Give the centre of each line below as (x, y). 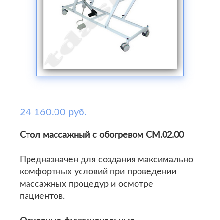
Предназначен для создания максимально (106, 160)
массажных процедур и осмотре (86, 184)
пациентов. (42, 196)
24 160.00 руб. (53, 112)
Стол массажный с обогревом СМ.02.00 (102, 135)
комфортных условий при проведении (98, 172)
